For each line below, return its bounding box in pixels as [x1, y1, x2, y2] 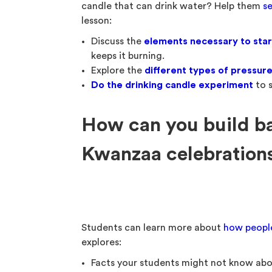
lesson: [81, 16, 112, 25]
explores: [81, 237, 122, 247]
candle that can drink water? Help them [81, 1, 263, 11]
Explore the [91, 66, 145, 75]
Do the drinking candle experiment [91, 80, 254, 90]
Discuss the [91, 36, 144, 46]
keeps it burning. [91, 51, 165, 61]
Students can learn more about [81, 223, 224, 233]
